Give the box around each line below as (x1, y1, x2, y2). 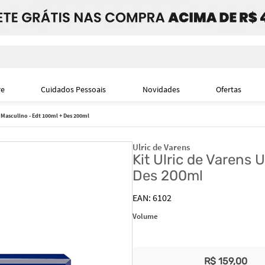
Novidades (142, 84, 180, 95)
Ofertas (216, 84, 242, 95)
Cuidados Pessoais (41, 84, 106, 95)
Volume (132, 211, 158, 221)
